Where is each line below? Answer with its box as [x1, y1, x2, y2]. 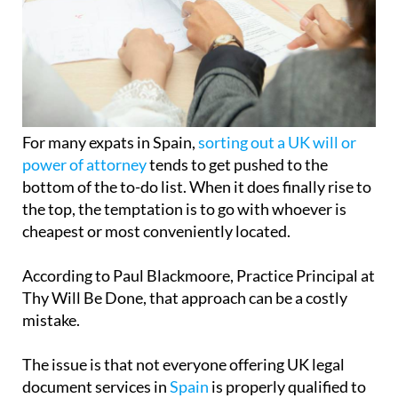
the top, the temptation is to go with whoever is [22, 199, 346, 219]
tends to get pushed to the [147, 155, 328, 175]
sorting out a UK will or [198, 132, 356, 153]
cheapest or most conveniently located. [22, 221, 291, 242]
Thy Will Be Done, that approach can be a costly [22, 288, 347, 308]
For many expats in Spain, [22, 132, 198, 153]
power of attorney [22, 155, 147, 175]
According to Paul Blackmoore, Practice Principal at [22, 266, 375, 286]
